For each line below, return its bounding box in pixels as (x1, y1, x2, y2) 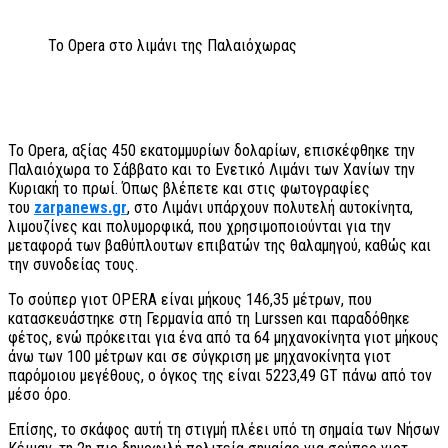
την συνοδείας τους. (8, 255, 138, 275)
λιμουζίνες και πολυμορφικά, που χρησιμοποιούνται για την (8, 217, 391, 237)
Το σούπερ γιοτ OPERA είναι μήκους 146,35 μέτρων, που (8, 290, 372, 310)
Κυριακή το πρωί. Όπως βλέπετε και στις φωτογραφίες (8, 179, 370, 199)
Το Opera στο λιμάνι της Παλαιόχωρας (48, 36, 297, 56)
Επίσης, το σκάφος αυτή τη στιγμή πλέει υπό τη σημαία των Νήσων (8, 420, 440, 440)
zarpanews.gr (34, 198, 127, 218)
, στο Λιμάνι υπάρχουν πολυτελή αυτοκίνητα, (127, 198, 413, 218)
